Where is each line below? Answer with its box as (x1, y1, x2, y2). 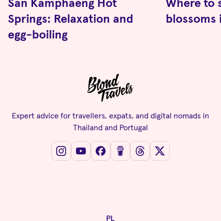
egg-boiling (8, 26, 68, 42)
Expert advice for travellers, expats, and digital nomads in (12, 110, 209, 120)
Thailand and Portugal (73, 122, 148, 132)
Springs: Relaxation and (8, 10, 133, 26)
